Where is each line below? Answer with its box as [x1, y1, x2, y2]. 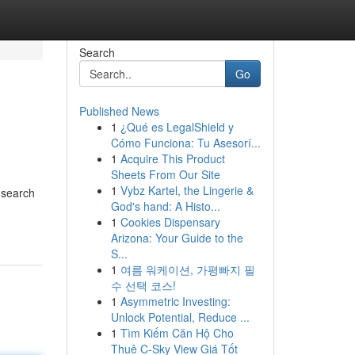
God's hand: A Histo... [110, 198, 220, 214]
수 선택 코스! [110, 277, 176, 293]
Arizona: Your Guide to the [110, 230, 243, 246]
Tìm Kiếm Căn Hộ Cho [120, 325, 234, 341]
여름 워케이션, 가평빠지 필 [120, 261, 255, 277]
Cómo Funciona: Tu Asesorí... [110, 135, 261, 151]
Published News [78, 103, 159, 119]
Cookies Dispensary [120, 214, 220, 230]
